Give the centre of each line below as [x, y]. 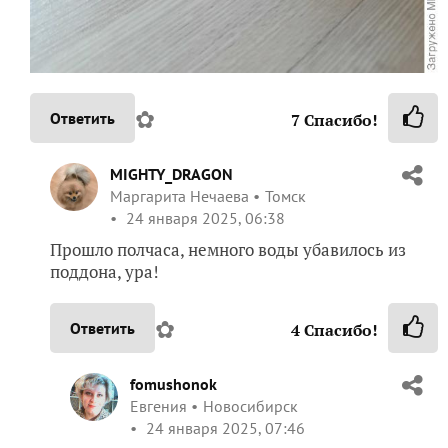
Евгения [158, 405]
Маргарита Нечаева [179, 195]
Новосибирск [250, 405]
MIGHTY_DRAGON [171, 173]
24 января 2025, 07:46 [223, 427]
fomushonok [173, 383]
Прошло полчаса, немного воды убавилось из [228, 249]
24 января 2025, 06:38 [203, 217]
